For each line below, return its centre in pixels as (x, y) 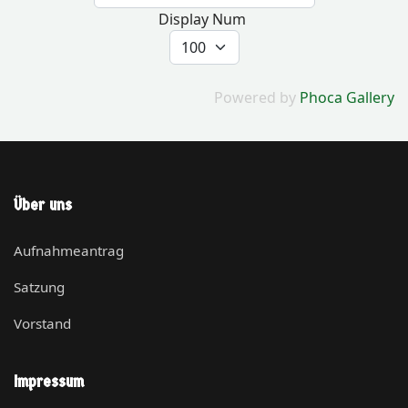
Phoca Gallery (347, 97)
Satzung (39, 286)
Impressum (49, 382)
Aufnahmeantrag (69, 250)
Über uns (43, 205)
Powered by (257, 97)
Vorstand (42, 323)
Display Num (204, 19)
